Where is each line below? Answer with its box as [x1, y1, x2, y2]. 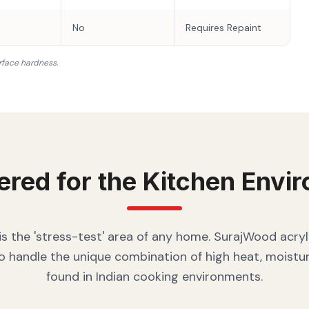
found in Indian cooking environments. [46, 268, 263, 285]
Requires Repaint [186, 21, 261, 34]
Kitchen [143, 166, 235, 197]
